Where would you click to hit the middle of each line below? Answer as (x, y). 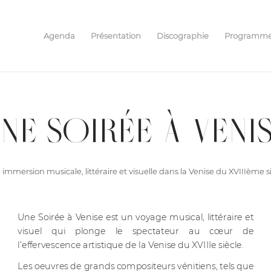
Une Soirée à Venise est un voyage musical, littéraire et (135, 217)
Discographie (182, 36)
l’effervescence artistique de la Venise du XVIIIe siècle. (130, 245)
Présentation (116, 36)
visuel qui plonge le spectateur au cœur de (135, 231)
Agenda (59, 36)
